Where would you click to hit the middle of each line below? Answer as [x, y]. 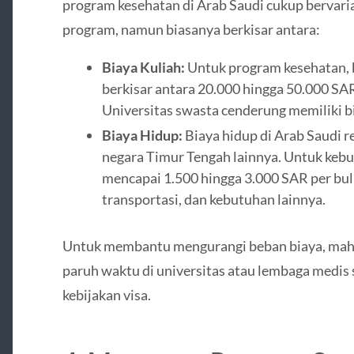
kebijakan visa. [106, 294]
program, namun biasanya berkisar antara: [191, 30]
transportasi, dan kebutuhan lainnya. [213, 199]
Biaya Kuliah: [143, 67]
